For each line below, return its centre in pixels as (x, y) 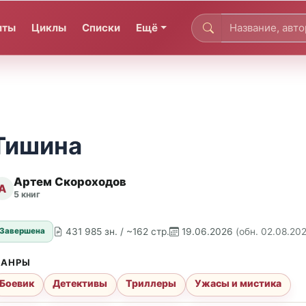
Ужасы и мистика (238, 283)
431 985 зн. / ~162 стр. (118, 231)
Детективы (80, 283)
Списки (101, 27)
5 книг (27, 195)
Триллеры (151, 283)
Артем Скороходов (70, 182)
